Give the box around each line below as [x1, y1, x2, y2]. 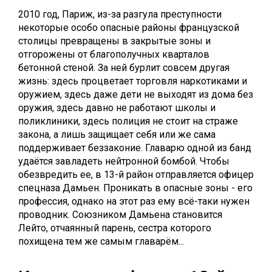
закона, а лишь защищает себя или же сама [18, 129, 216, 140]
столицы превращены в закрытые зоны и [18, 35, 211, 47]
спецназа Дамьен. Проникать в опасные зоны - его [18, 182, 253, 194]
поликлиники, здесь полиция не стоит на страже [18, 115, 238, 127]
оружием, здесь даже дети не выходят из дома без [18, 89, 253, 100]
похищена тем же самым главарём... [18, 236, 184, 247]
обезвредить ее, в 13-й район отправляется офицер [18, 169, 254, 180]
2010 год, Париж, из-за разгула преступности [18, 8, 222, 20]
